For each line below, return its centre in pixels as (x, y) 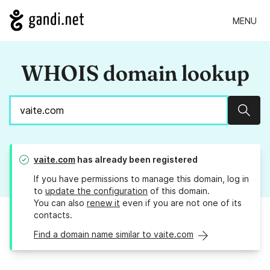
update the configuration (96, 191)
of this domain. (179, 191)
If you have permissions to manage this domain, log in (141, 179)
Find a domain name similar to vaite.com (114, 234)
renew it (103, 203)
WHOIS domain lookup (135, 73)
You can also (60, 203)
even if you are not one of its (181, 203)
